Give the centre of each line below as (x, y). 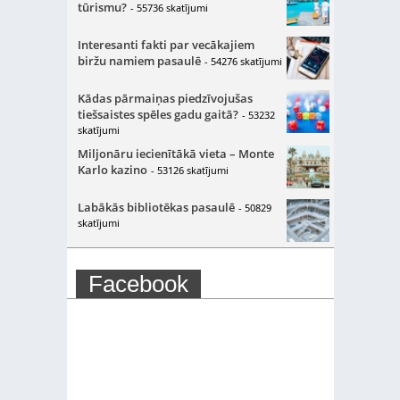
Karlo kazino (112, 169)
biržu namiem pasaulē (139, 60)
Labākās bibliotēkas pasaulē (156, 207)
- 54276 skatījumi (243, 61)
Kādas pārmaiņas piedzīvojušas (165, 98)
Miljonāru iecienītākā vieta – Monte (175, 153)
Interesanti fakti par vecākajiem (166, 44)
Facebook (138, 283)
